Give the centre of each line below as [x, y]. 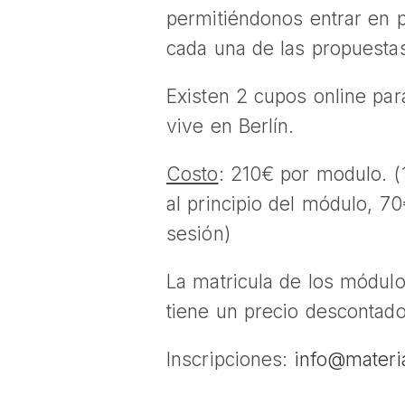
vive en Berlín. [231, 126]
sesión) [198, 234]
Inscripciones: [231, 359]
